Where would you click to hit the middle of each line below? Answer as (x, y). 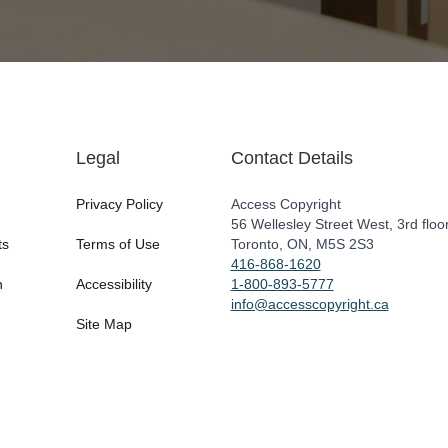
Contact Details (291, 158)
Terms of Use (118, 244)
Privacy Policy (119, 204)
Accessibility (114, 284)
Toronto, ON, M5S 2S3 (302, 244)
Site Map (104, 324)
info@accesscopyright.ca (309, 304)
